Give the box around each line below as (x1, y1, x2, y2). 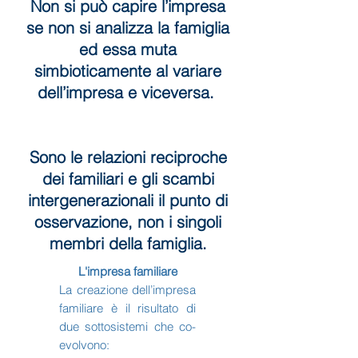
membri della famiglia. (49, 233, 207, 253)
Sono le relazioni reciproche (29, 147, 227, 167)
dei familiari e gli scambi (42, 169, 214, 189)
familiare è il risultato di (59, 300, 196, 316)
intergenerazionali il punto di (28, 190, 228, 210)
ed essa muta (79, 39, 177, 59)
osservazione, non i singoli (34, 212, 221, 232)
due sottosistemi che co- (59, 319, 196, 334)
